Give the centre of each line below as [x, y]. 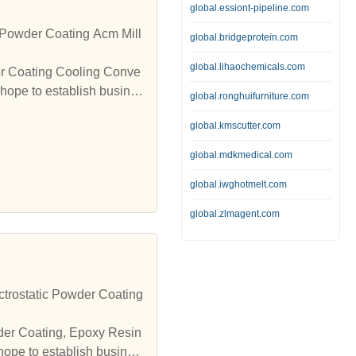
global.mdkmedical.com [241, 155]
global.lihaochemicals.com [248, 67]
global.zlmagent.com [235, 214]
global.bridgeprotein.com [244, 37]
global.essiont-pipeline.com [250, 8]
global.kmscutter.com [235, 126]
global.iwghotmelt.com [238, 184]
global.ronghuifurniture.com [250, 96]
